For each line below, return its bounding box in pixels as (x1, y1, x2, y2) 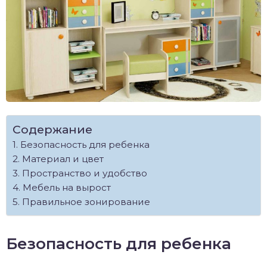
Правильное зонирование (22, 195, 150, 207)
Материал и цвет (22, 153, 104, 164)
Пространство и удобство (22, 167, 147, 179)
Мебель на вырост (23, 181, 111, 193)
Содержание (13, 122, 92, 136)
